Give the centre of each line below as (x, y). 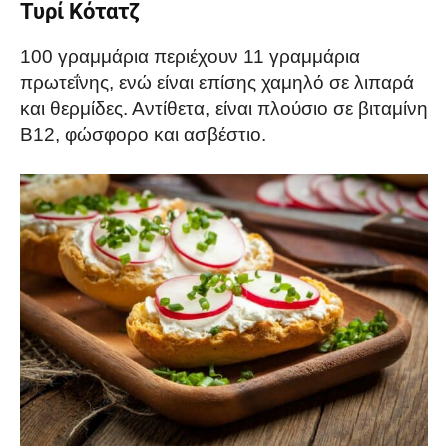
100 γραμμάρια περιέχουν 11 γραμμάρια (190, 57)
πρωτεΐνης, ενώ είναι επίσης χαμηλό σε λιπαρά (217, 83)
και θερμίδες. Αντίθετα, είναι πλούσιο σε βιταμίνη (224, 109)
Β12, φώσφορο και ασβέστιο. (143, 135)
